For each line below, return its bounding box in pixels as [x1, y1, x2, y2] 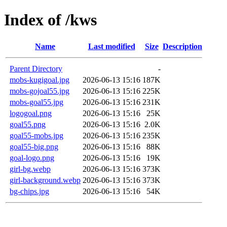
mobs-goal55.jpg [10, 97, 63, 106]
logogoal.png [10, 108, 52, 118]
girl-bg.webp [10, 164, 51, 173]
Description [163, 42, 202, 51]
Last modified [88, 42, 135, 51]
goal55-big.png [10, 142, 58, 151]
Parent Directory [10, 64, 62, 73]
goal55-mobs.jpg [10, 131, 63, 140]
